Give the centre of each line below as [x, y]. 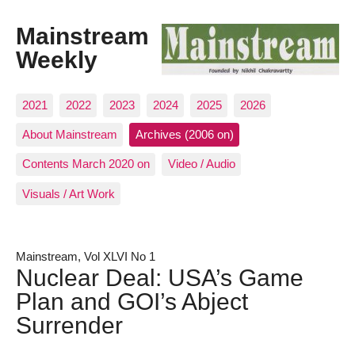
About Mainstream [69, 135]
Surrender [69, 324]
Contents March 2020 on [86, 164]
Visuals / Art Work [68, 193]
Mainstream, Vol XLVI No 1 [86, 256]
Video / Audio [201, 164]
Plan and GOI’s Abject [132, 301]
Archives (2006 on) [184, 135]
